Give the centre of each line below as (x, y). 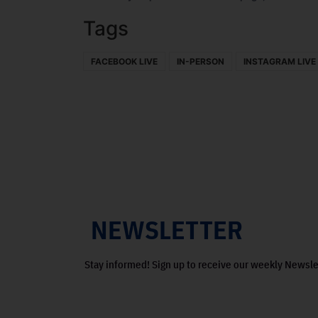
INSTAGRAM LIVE (280, 62)
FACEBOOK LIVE (124, 62)
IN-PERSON (201, 62)
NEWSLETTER (167, 230)
